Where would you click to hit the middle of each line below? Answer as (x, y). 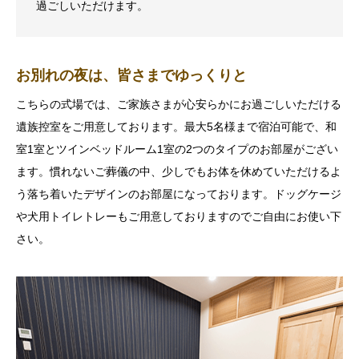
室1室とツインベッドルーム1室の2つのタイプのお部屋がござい (177, 149)
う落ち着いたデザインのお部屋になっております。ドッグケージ (179, 194)
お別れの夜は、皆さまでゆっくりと (131, 75)
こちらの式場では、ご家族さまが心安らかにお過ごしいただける (179, 104)
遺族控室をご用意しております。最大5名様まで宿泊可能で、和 (176, 127)
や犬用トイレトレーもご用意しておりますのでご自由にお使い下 (179, 216)
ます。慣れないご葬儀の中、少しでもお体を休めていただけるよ (179, 171)
